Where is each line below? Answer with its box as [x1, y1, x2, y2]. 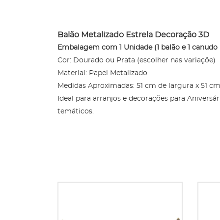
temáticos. [57, 108, 96, 115]
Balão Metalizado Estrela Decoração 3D [57, 31, 209, 39]
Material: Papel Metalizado [57, 70, 147, 77]
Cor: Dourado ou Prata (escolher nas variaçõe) [57, 57, 216, 64]
